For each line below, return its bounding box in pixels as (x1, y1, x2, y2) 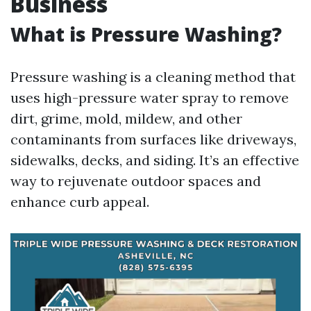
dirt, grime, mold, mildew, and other (10, 110, 242, 127)
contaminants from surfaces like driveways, (10, 131, 296, 148)
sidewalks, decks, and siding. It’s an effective (10, 151, 299, 169)
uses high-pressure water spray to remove (10, 89, 289, 106)
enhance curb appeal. (10, 193, 149, 210)
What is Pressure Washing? (10, 21, 282, 47)
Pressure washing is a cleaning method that (10, 68, 296, 85)
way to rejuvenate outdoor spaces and (10, 172, 261, 190)
